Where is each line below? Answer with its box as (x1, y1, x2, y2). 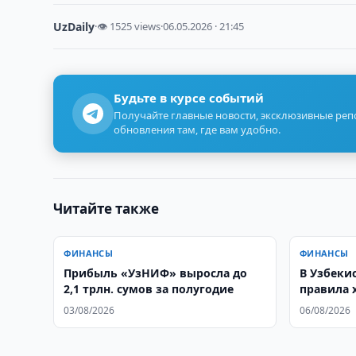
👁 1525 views (97, 19, 161, 33)
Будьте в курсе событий (114, 90, 265, 106)
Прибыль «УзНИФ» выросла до (64, 265, 248, 281)
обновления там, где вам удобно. (114, 122, 281, 137)
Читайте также (53, 199, 160, 218)
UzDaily (53, 19, 95, 34)
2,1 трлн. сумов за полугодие (64, 281, 234, 296)
